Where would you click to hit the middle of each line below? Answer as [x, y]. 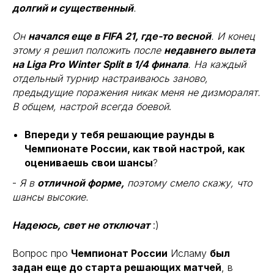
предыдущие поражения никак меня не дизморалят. [136, 92]
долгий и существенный [73, 8]
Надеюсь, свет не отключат [81, 225]
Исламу [189, 253]
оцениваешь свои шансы [89, 163]
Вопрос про [42, 253]
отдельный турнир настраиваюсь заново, [110, 78]
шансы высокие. [50, 197]
